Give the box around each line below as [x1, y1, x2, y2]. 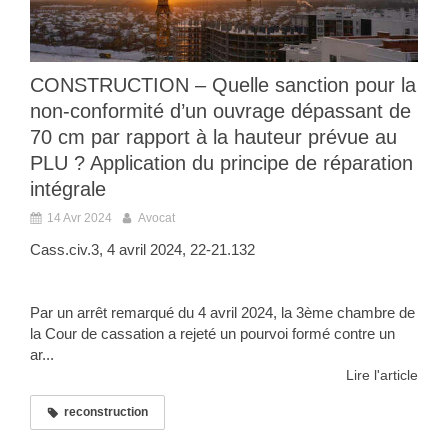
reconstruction [64, 405, 148, 420]
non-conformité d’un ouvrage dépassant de [30, 100, 411, 123]
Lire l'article [346, 367, 418, 384]
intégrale [30, 178, 106, 201]
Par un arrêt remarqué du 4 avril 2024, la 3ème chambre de [30, 304, 415, 322]
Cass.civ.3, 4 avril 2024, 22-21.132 [30, 241, 255, 259]
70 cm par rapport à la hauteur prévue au [30, 126, 397, 149]
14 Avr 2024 [47, 211, 112, 226]
